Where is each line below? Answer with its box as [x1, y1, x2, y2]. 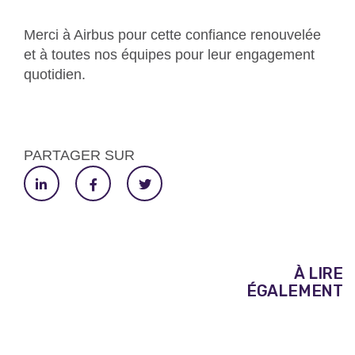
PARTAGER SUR [24, 147, 135, 164]
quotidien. [24, 67, 86, 83]
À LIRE [294, 264, 343, 284]
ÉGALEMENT [246, 281, 343, 301]
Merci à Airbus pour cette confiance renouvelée [24, 27, 321, 44]
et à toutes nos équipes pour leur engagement [24, 47, 315, 63]
